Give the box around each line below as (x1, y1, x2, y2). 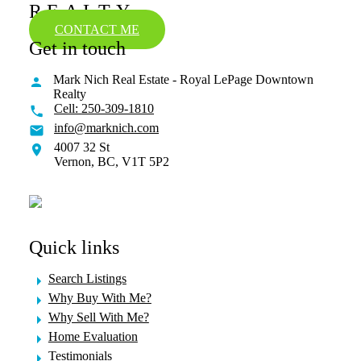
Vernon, (54, 154, 95, 168)
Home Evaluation (48, 329, 138, 343)
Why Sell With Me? (48, 309, 149, 324)
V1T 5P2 (122, 154, 170, 168)
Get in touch (28, 37, 126, 59)
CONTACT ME (54, 22, 139, 36)
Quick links (28, 236, 119, 258)
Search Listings (48, 271, 127, 285)
